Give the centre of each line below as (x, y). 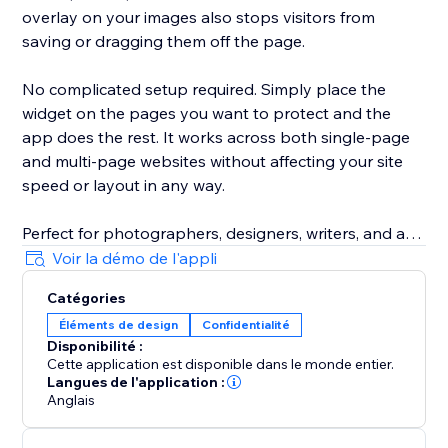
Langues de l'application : (136, 382)
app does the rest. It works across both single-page (216, 137)
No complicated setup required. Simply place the (204, 89)
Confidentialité (246, 325)
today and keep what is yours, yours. (158, 281)
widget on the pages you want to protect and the (207, 113)
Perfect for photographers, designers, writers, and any (223, 233)
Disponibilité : (95, 346)
